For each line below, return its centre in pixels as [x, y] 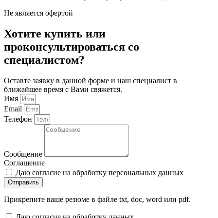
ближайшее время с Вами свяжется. [63, 89]
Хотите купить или [55, 33]
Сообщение [24, 154]
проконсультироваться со [72, 46]
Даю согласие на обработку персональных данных [100, 172]
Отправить [23, 182]
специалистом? [44, 60]
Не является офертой [38, 13]
